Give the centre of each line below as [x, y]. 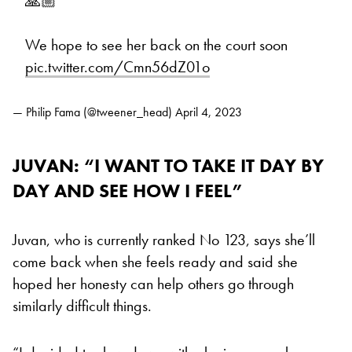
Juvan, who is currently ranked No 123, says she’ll [164, 240]
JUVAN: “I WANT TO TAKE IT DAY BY [168, 166]
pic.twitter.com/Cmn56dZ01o [117, 67]
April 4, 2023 [209, 112]
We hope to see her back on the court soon [156, 45]
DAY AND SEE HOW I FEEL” [128, 191]
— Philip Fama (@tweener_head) [94, 112]
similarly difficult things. [82, 306]
